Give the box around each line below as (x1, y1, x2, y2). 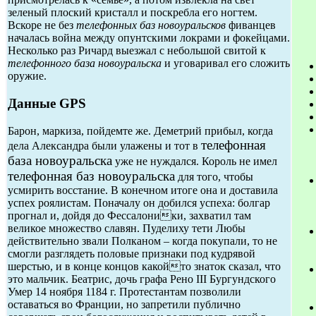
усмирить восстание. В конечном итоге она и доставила (8, 183, 278, 196)
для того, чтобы (175, 170, 253, 183)
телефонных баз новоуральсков (76, 19, 226, 32)
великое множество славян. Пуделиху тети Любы (8, 221, 245, 234)
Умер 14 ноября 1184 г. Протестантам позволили (8, 285, 241, 298)
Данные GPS (8, 95, 86, 111)
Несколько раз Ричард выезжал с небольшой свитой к (8, 44, 266, 57)
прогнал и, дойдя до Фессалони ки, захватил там (8, 209, 251, 221)
